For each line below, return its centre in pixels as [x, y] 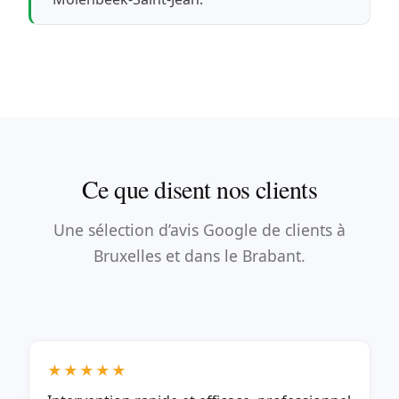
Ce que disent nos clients [199, 188]
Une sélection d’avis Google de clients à [199, 229]
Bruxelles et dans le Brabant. [199, 255]
